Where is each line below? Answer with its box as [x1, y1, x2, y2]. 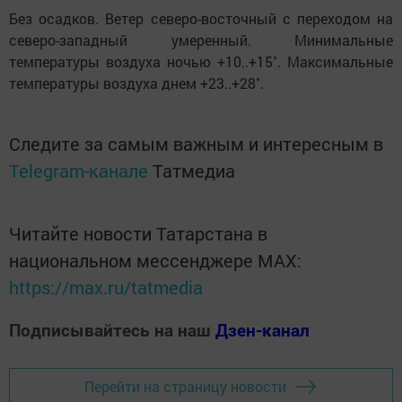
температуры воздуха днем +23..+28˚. [9, 73, 267, 92]
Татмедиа [153, 158, 235, 182]
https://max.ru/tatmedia [9, 275, 203, 299]
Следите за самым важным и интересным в [9, 131, 383, 155]
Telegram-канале [9, 158, 148, 182]
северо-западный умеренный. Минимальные [9, 30, 393, 49]
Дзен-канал [215, 318, 310, 341]
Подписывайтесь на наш [9, 318, 215, 341]
